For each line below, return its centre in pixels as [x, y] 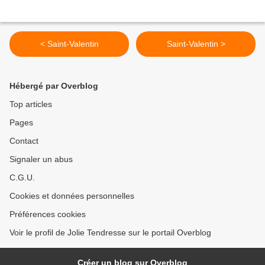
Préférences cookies [48, 214]
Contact [24, 141]
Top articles [31, 104]
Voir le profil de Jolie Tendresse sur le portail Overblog [110, 233]
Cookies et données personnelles [72, 196]
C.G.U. [22, 178]
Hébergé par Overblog [54, 86]
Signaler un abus [41, 159]
